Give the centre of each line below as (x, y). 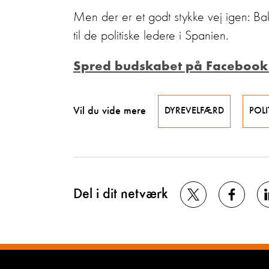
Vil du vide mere (110, 111)
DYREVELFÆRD (194, 111)
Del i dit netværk (121, 194)
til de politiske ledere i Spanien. (151, 36)
